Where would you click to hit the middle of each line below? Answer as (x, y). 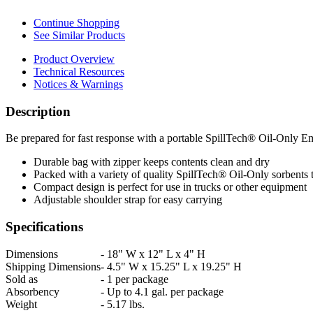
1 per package (136, 279)
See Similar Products (79, 35)
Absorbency (32, 291)
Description (38, 111)
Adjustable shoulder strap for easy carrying (128, 200)
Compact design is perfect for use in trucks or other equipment (170, 187)
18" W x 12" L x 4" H (155, 254)
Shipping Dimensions (53, 266)
